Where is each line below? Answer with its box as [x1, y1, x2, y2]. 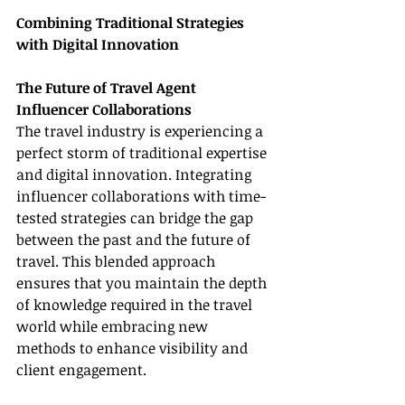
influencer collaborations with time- [16, 186, 266, 207]
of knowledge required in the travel [16, 295, 256, 316]
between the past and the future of [16, 230, 254, 250]
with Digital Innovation [16, 34, 179, 55]
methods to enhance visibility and [16, 338, 251, 359]
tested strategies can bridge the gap [16, 208, 257, 229]
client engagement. [16, 360, 146, 381]
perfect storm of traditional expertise [16, 143, 270, 164]
